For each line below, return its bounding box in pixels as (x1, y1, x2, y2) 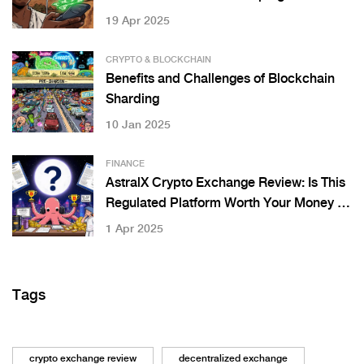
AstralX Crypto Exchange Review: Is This (106, 176, 345, 191)
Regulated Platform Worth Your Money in (106, 197, 348, 211)
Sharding (106, 93, 159, 107)
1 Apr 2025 (106, 223, 163, 236)
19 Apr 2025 (106, 15, 170, 28)
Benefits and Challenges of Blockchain (106, 72, 335, 87)
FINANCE (106, 159, 145, 170)
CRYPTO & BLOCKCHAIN (106, 55, 211, 66)
